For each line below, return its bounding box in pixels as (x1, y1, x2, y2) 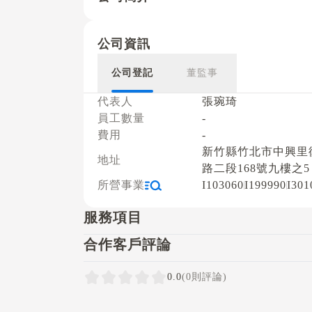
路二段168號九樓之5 (202, 162, 310, 174)
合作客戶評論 (84, 237, 171, 252)
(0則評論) (182, 272, 227, 282)
